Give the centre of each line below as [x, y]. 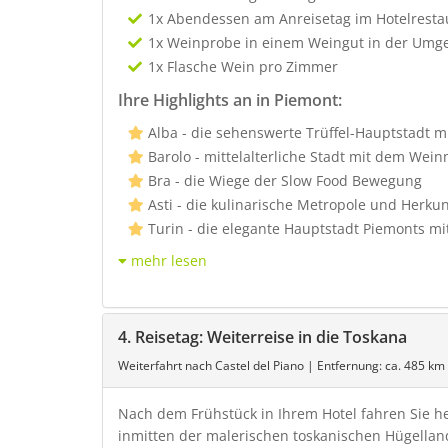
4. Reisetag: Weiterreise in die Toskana [262, 337]
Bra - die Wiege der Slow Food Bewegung [285, 180]
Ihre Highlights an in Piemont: [230, 100]
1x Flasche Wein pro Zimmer [243, 66]
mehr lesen [169, 260]
